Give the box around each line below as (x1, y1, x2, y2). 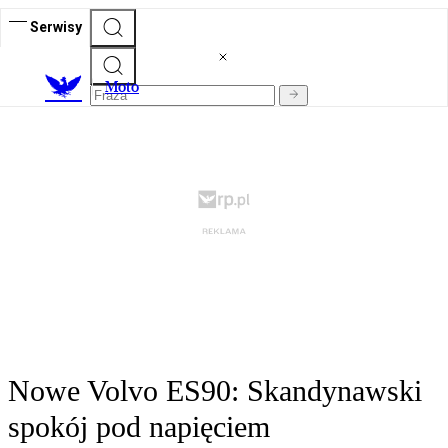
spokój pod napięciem (8, 410, 270, 444)
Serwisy (30, 18, 82, 35)
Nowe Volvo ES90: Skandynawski (8, 374, 422, 408)
